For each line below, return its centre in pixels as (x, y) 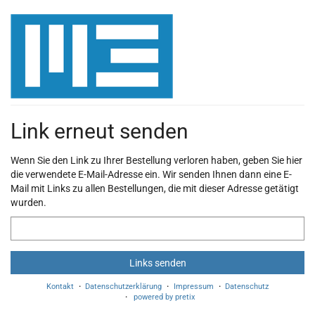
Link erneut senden (99, 131)
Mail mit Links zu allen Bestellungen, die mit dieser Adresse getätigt (155, 189)
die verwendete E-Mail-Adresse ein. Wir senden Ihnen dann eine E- (151, 175)
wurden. (28, 203)
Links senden (157, 263)
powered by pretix (165, 297)
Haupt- (25, 27)
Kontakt (60, 287)
